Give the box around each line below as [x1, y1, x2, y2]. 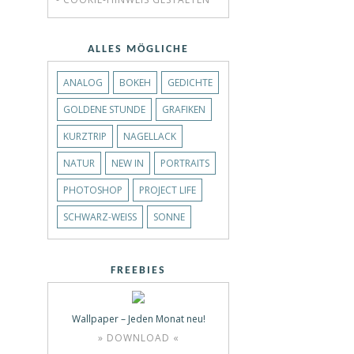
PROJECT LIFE [139, 183, 196, 197]
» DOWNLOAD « [97, 330, 179, 345]
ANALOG [63, 75, 103, 89]
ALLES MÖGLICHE [88, 43, 189, 55]
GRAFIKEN [162, 102, 205, 116]
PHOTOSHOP [63, 183, 122, 197]
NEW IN [111, 156, 144, 170]
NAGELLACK [123, 129, 176, 143]
